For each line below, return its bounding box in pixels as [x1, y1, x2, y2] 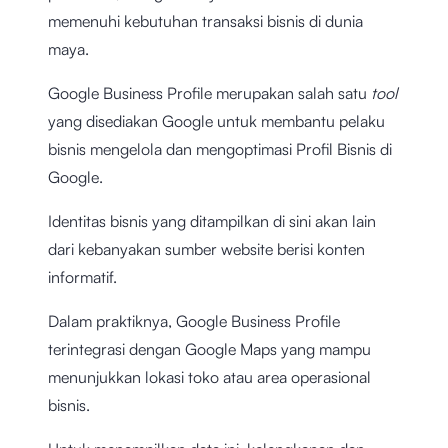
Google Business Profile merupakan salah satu [48, 83, 371, 104]
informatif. [48, 267, 117, 288]
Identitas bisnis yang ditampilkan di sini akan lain [48, 211, 376, 232]
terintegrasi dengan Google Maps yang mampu [48, 339, 371, 360]
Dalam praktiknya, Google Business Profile [48, 311, 340, 332]
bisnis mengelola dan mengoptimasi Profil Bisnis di [48, 139, 392, 160]
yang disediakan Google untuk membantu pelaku [48, 111, 385, 132]
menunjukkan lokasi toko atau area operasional [48, 367, 371, 388]
